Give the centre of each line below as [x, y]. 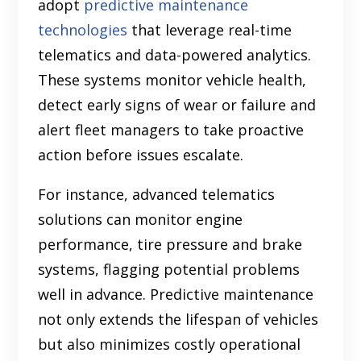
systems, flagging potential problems [169, 269]
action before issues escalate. [141, 154]
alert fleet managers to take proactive [171, 129]
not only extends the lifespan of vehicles [178, 319]
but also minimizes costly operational [170, 344]
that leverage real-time [210, 29]
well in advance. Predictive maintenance [176, 294]
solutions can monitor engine [141, 219]
